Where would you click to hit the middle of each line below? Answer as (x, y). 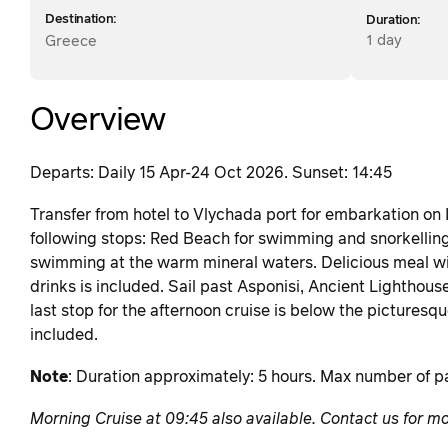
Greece (71, 42)
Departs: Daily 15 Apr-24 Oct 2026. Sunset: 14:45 (211, 173)
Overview (98, 121)
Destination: (81, 20)
